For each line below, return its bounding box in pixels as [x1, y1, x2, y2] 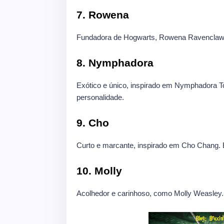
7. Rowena [76, 9, 129, 21]
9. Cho [76, 117, 109, 129]
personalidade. [76, 93, 124, 102]
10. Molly [76, 165, 122, 177]
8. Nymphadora [76, 57, 153, 69]
